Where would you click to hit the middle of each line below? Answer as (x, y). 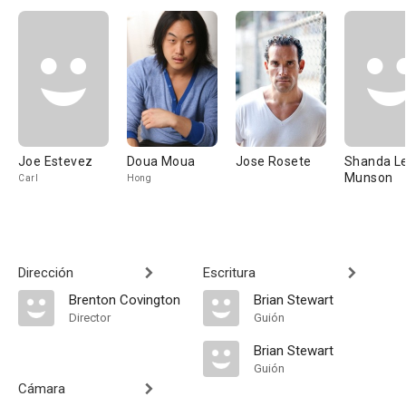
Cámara (42, 389)
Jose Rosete (274, 161)
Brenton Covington (125, 300)
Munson (369, 178)
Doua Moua (161, 161)
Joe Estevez (56, 161)
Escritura (229, 273)
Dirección (46, 273)
